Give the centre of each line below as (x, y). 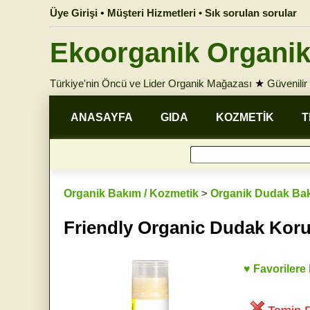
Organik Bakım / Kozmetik (131, 193)
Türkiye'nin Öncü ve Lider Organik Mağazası (151, 83)
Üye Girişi (74, 13)
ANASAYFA (102, 117)
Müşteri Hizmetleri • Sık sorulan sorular (202, 13)
